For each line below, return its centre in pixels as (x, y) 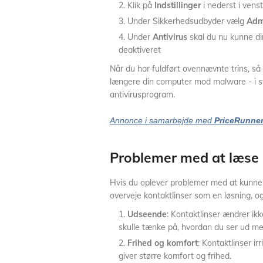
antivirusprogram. (142, 95)
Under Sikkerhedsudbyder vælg (187, 21)
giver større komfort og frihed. (175, 256)
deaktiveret (141, 50)
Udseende (147, 214)
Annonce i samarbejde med (162, 120)
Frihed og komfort (163, 243)
